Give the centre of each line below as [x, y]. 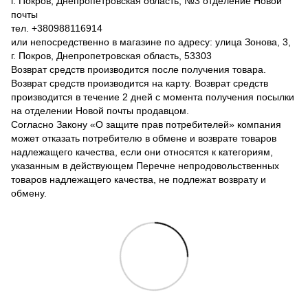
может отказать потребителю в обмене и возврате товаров [144, 138]
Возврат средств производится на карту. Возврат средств [140, 83]
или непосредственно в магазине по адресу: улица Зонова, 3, [151, 42]
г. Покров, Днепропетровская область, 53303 [111, 55]
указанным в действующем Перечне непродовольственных [145, 165]
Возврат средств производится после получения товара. [139, 69]
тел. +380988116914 [57, 28]
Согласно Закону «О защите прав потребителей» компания [146, 124]
